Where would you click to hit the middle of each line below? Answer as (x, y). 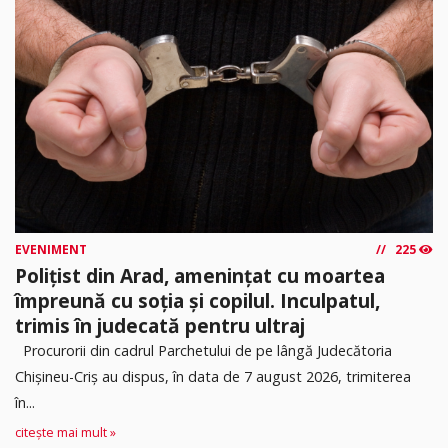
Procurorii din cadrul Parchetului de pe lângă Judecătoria (203, 350)
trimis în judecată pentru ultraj (160, 325)
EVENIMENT (51, 249)
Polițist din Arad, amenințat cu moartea (200, 275)
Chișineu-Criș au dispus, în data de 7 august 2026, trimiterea (213, 376)
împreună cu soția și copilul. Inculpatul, (197, 300)
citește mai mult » (65, 433)
